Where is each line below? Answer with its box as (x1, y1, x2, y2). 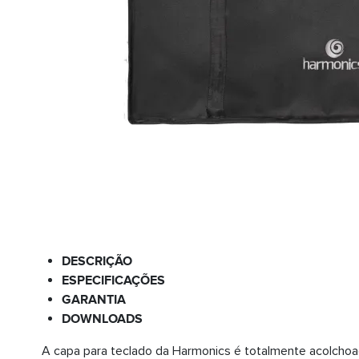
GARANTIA (62, 291, 126, 308)
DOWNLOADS (62, 310, 143, 327)
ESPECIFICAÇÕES (62, 272, 165, 288)
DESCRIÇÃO (62, 252, 132, 269)
